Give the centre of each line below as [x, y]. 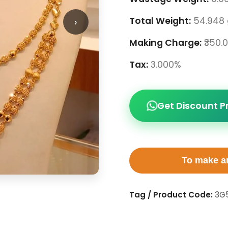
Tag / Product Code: [171, 195]
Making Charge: [165, 43]
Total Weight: [160, 21]
